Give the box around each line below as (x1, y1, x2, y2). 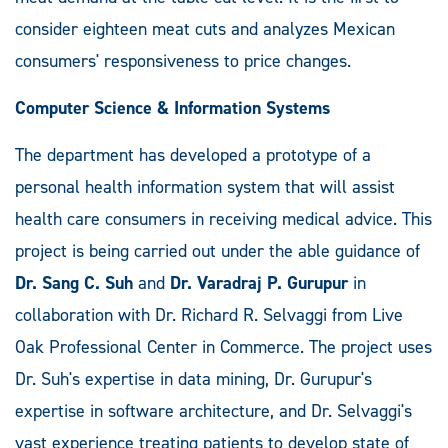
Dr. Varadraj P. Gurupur (170, 270, 348, 295)
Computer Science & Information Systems (15, 95, 330, 120)
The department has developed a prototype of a (15, 142, 371, 167)
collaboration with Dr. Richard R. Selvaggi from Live (15, 302, 403, 327)
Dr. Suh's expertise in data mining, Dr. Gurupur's (15, 366, 372, 391)
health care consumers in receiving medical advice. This (15, 206, 432, 231)
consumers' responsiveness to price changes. (15, 48, 351, 73)
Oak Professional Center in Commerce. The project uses (15, 334, 432, 359)
